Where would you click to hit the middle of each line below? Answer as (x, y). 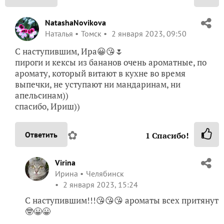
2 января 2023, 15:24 (99, 184)
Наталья (59, 33)
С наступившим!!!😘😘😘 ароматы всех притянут (122, 200)
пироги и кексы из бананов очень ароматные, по (111, 62)
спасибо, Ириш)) (47, 106)
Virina (65, 162)
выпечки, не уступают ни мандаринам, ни (98, 84)
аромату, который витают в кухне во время (100, 73)
